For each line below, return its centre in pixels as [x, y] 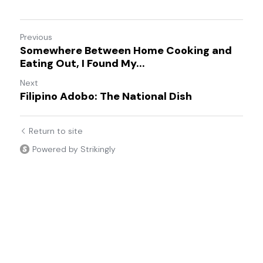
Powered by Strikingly [74, 149]
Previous [36, 37]
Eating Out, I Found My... [82, 64]
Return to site [56, 131]
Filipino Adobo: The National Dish [106, 97]
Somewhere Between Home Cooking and [126, 51]
